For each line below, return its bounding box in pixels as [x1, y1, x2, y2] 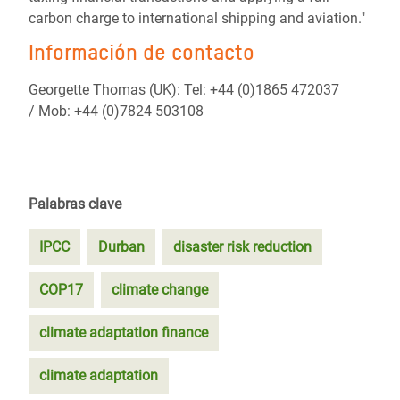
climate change [112, 281, 208, 298]
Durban [98, 238, 145, 255]
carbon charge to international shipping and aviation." [29, 10, 365, 27]
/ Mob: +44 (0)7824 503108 [29, 103, 204, 120]
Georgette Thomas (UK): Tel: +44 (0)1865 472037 [29, 81, 339, 98]
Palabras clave [29, 196, 121, 212]
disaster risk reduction [173, 238, 312, 255]
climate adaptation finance [39, 324, 208, 341]
